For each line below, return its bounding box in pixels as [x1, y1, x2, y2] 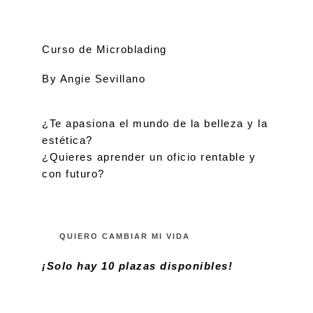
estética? [42, 134, 93, 146]
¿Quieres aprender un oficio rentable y [42, 151, 256, 163]
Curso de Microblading [42, 43, 167, 55]
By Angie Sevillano [42, 73, 145, 85]
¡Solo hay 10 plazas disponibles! [42, 260, 233, 272]
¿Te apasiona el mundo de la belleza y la [42, 117, 268, 129]
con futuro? [42, 168, 105, 180]
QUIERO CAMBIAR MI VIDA [59, 232, 190, 240]
